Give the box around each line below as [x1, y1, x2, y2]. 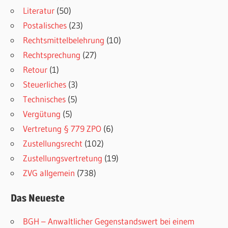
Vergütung [23, 108, 61, 119]
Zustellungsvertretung [23, 152, 103, 163]
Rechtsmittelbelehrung [23, 34, 105, 45]
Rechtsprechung [23, 49, 81, 60]
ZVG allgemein [23, 167, 75, 178]
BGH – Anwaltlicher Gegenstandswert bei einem [23, 216, 195, 227]
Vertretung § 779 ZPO [23, 123, 102, 134]
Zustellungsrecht [23, 137, 83, 149]
